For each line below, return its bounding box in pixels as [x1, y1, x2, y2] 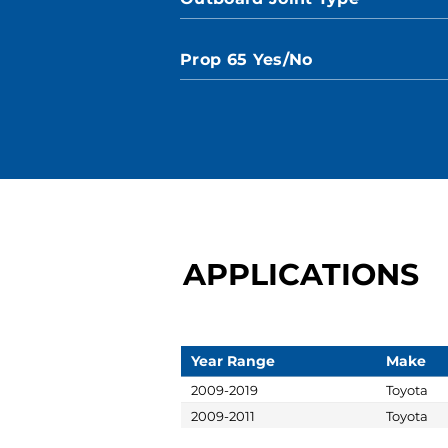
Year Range [191, 351, 275, 370]
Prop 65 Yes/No [180, 50, 313, 69]
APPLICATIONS [183, 256, 419, 293]
